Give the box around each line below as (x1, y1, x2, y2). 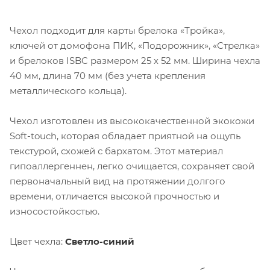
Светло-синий (65, 236, 134, 248)
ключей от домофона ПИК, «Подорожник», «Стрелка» (10, 40, 260, 52)
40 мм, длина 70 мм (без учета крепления (10, 70, 206, 82)
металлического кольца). (10, 85, 127, 97)
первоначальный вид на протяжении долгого (10, 175, 225, 187)
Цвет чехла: (10, 236, 65, 248)
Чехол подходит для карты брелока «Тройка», (10, 25, 225, 37)
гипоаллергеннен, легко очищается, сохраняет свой (10, 160, 254, 172)
